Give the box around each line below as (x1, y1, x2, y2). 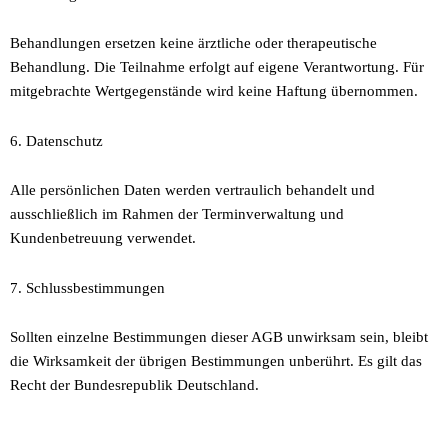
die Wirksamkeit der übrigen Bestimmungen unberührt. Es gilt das (10, 353, 422, 370)
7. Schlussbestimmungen (10, 279, 165, 296)
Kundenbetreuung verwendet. (10, 230, 196, 247)
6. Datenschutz (10, 132, 103, 149)
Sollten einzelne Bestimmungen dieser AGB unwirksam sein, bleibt (10, 329, 428, 346)
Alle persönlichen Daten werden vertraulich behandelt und (10, 182, 375, 199)
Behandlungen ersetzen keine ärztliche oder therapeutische (10, 35, 377, 52)
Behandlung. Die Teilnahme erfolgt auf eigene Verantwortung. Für (10, 59, 424, 76)
